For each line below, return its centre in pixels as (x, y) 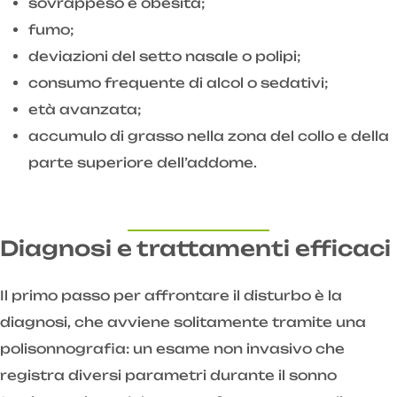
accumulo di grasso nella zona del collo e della (209, 136)
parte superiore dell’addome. (143, 163)
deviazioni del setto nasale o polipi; (165, 57)
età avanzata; (85, 110)
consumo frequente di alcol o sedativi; (179, 83)
